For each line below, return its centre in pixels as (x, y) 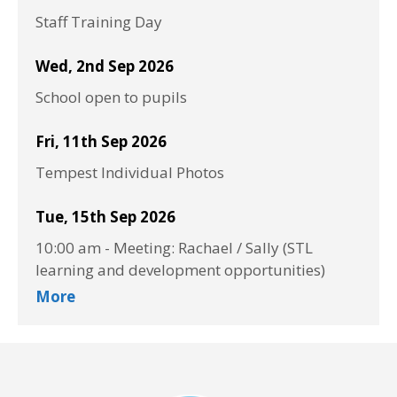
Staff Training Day (99, 22)
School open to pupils (111, 97)
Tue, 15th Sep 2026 (105, 217)
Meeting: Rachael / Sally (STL (213, 248)
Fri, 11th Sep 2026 (101, 142)
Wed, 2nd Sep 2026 (105, 66)
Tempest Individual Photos (130, 173)
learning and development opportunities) (180, 270)
